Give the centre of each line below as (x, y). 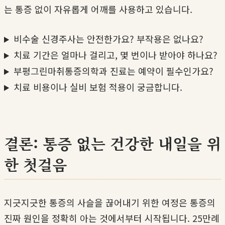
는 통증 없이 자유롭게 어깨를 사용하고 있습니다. (98, 9)
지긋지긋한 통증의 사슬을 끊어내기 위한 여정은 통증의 (110, 203)
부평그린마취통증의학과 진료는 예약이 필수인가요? (114, 71)
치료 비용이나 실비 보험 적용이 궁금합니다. (98, 87)
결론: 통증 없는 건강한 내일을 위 (113, 143)
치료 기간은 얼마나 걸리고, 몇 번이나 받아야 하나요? (116, 55)
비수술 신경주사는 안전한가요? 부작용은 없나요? (109, 39)
